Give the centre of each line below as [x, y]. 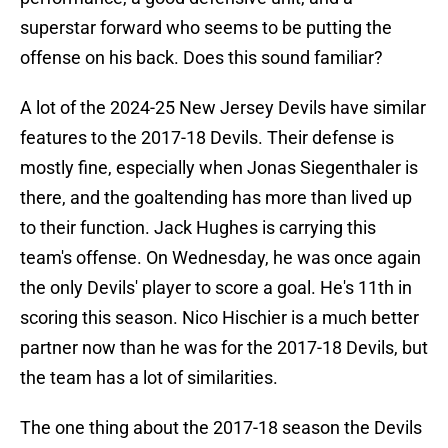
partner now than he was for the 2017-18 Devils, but [224, 348]
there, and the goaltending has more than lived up [216, 198]
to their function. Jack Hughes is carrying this [198, 228]
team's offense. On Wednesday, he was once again [220, 258]
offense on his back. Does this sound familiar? [201, 58]
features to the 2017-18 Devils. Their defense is [207, 138]
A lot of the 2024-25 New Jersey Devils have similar [223, 108]
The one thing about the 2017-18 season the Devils [221, 428]
